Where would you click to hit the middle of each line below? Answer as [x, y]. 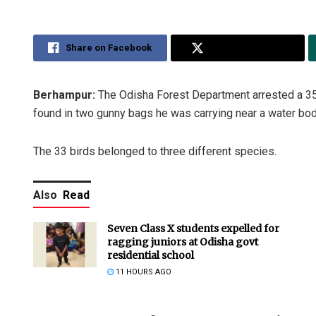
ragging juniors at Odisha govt [183, 242]
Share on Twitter [247, 47]
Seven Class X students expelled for [193, 228]
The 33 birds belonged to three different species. [155, 151]
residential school [151, 255]
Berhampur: [64, 95]
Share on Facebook [109, 47]
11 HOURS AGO [142, 272]
